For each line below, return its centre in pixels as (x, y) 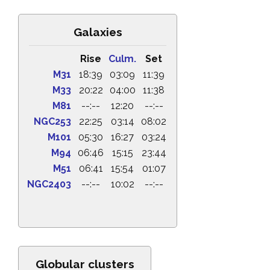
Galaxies (98, 32)
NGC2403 (49, 184)
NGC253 (52, 121)
